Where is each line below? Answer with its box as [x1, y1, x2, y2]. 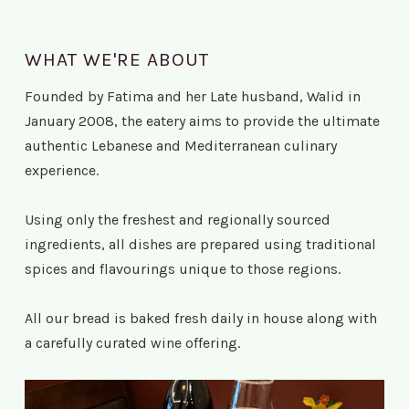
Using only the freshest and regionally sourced [25, 211, 330, 228]
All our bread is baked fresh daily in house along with [25, 309, 377, 327]
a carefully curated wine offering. [25, 334, 240, 351]
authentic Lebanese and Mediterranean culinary [25, 137, 337, 154]
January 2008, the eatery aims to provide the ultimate [25, 112, 380, 130]
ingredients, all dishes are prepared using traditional [25, 236, 376, 253]
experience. [25, 162, 106, 179]
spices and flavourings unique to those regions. [25, 260, 348, 278]
